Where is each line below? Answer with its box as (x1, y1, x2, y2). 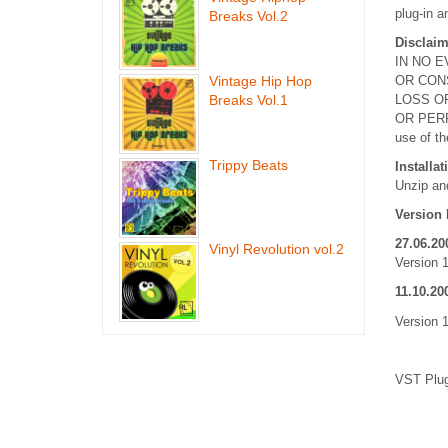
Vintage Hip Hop (209, 73, 312, 89)
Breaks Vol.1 (209, 92, 288, 108)
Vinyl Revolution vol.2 (209, 241, 344, 257)
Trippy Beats (209, 157, 288, 173)
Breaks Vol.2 (209, 8, 288, 24)
